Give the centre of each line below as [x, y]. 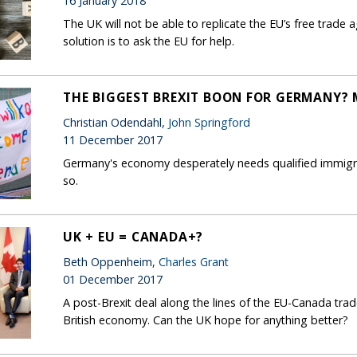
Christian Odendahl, [116, 122]
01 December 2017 [113, 279]
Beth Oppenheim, [111, 261]
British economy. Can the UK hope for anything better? [206, 320]
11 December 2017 [113, 139]
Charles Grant [194, 261]
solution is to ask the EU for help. [149, 41]
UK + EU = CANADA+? [133, 236]
